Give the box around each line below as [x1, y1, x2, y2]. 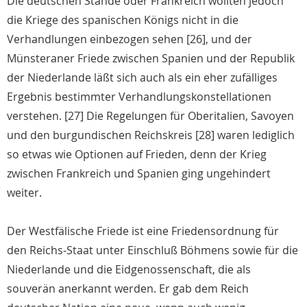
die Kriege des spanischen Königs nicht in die [7, 12, 238, 28]
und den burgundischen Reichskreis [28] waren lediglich [7, 127, 295, 143]
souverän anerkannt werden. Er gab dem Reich [7, 281, 249, 297]
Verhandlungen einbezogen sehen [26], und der [7, 32, 252, 47]
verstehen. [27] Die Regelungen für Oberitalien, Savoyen [7, 108, 294, 124]
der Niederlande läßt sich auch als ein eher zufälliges [7, 70, 278, 86]
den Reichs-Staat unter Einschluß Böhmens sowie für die [7, 243, 298, 258]
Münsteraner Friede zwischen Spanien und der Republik [7, 51, 295, 66]
